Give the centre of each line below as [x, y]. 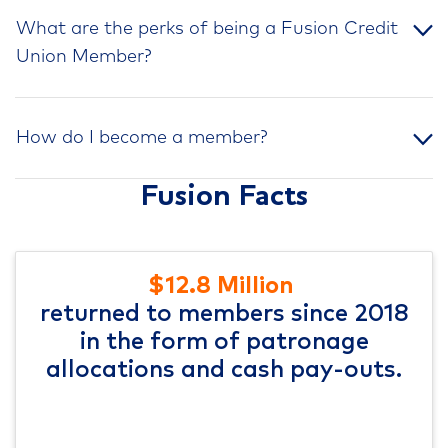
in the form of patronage [224, 342]
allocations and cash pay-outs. [224, 370]
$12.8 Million [221, 286]
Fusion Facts [224, 197]
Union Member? [84, 57]
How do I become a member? [142, 138]
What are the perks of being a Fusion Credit [207, 29]
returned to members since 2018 [224, 314]
